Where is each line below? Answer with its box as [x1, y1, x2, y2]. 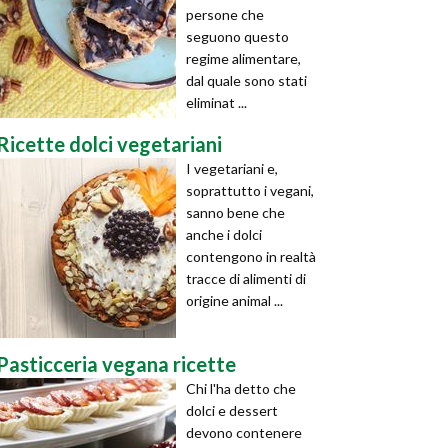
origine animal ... [186, 292, 283, 309]
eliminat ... [186, 94, 247, 111]
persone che [186, 6, 264, 23]
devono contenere [186, 424, 302, 441]
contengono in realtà [186, 248, 316, 265]
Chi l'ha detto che [186, 380, 296, 397]
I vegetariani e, [186, 160, 278, 177]
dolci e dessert [186, 402, 278, 419]
